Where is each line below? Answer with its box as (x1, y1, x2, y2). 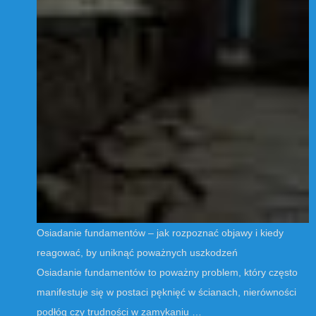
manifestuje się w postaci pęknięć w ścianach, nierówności (37, 286, 296, 298)
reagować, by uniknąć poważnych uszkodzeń (37, 246, 238, 258)
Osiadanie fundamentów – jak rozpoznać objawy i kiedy (37, 226, 284, 238)
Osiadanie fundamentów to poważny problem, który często (37, 266, 298, 278)
